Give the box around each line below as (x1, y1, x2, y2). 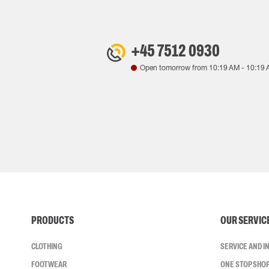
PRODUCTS (31, 214, 74, 226)
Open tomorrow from (139, 63, 209, 72)
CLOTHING (31, 241, 62, 251)
